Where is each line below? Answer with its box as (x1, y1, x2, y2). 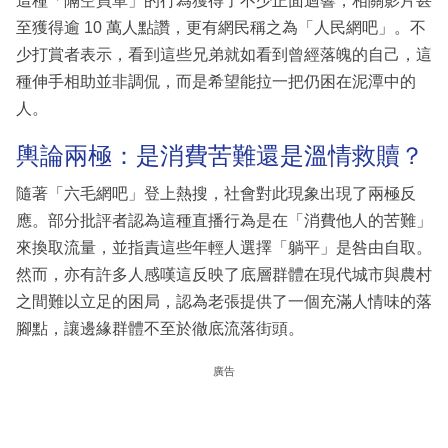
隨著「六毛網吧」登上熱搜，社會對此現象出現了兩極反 (16, 184, 416, 202)
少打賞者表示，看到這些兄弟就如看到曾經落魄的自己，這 (16, 46, 432, 64)
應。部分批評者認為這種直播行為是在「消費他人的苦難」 (16, 211, 432, 229)
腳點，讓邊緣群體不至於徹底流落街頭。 (16, 319, 304, 337)
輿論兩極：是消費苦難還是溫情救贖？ (16, 142, 424, 170)
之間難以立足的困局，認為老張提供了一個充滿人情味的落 (16, 292, 432, 310)
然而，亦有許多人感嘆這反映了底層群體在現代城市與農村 (16, 265, 432, 283)
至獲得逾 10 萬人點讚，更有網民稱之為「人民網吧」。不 (16, 19, 426, 37)
